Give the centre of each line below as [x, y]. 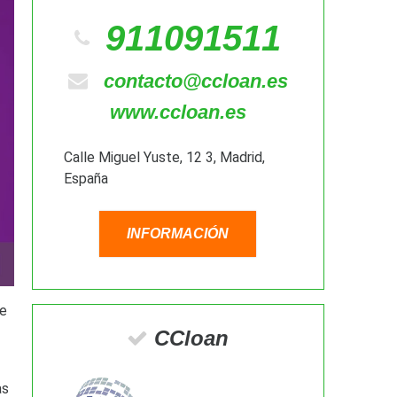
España [86, 179]
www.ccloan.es [178, 112]
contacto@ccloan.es [195, 81]
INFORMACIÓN [178, 234]
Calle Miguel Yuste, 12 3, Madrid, [164, 158]
